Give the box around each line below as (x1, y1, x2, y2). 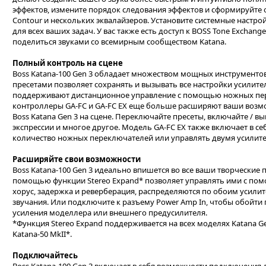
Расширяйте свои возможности (12, 154, 141, 164)
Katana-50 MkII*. (12, 229, 72, 239)
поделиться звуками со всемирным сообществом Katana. (12, 36, 226, 47)
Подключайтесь (12, 250, 78, 261)
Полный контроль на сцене (12, 58, 123, 68)
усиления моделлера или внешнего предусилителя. (12, 207, 207, 218)
